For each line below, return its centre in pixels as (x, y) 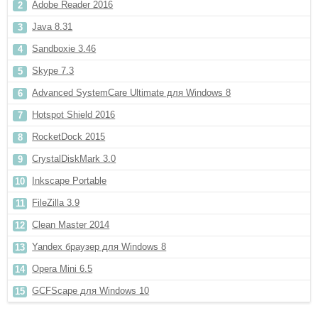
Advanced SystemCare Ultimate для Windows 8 (132, 93)
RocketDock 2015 (69, 137)
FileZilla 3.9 (56, 203)
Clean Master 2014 (71, 225)
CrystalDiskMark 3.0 (74, 159)
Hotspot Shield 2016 (74, 115)
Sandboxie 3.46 (64, 49)
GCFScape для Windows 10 (91, 291)
